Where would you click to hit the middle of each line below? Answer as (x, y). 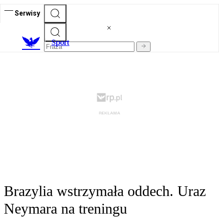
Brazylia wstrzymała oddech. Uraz (105, 191)
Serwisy (27, 13)
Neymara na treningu (66, 209)
